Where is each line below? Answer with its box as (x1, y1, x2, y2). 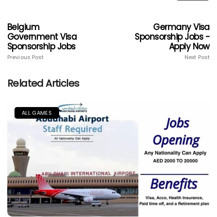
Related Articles (7, 76, 79, 90)
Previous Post (7, 53, 44, 61)
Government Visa (7, 31, 77, 43)
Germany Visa (153, 21, 210, 33)
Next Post (185, 53, 210, 61)
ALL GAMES (22, 108, 52, 117)
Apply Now (169, 40, 210, 52)
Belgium (7, 21, 40, 33)
